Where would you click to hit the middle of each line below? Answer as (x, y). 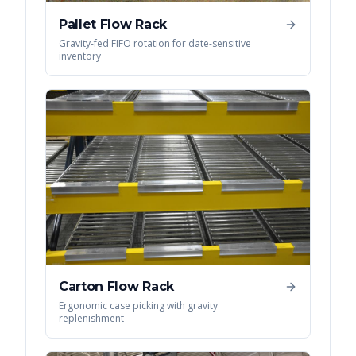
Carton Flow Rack (116, 287)
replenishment (91, 319)
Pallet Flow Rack (113, 25)
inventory (80, 56)
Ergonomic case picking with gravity (138, 306)
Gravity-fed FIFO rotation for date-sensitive (155, 44)
